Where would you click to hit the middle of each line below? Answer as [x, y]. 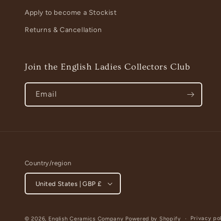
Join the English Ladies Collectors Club [108, 67]
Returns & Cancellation [63, 30]
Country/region [48, 163]
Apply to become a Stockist [71, 13]
